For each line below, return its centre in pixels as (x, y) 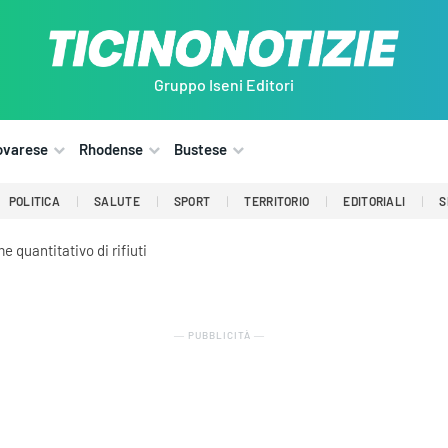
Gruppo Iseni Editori (224, 85)
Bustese (200, 149)
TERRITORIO (277, 201)
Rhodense (111, 149)
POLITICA (34, 201)
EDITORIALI (374, 201)
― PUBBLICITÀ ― (219, 335)
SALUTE (117, 201)
